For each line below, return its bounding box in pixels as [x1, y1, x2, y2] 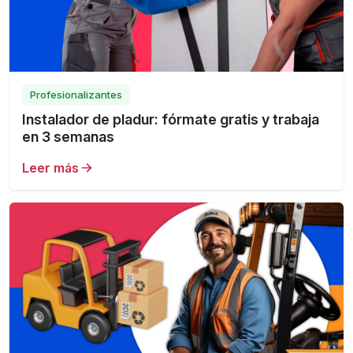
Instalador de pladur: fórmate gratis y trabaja [22, 110, 319, 128]
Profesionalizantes [30, 87, 122, 101]
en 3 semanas [22, 128, 114, 145]
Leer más [22, 159, 79, 176]
